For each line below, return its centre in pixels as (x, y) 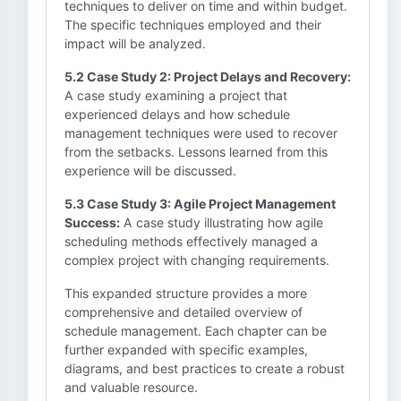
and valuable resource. (131, 387)
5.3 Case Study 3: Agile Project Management (200, 204)
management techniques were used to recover (201, 133)
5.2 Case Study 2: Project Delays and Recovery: (208, 77)
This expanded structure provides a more (186, 293)
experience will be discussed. (150, 171)
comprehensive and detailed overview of (183, 312)
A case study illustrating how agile (222, 222)
